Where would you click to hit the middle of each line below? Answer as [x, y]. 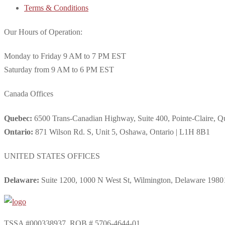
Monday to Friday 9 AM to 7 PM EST [65, 56]
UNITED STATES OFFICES [52, 156]
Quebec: [18, 118]
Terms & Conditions [56, 8]
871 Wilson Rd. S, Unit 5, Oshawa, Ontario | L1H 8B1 [122, 132]
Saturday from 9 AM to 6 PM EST [59, 70]
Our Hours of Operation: [43, 32]
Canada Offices [29, 94]
